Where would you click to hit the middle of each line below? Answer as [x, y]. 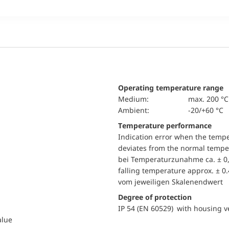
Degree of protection [155, 197]
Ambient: [136, 110]
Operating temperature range [171, 88]
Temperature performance [167, 125]
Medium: [137, 99]
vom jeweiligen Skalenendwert [170, 182]
